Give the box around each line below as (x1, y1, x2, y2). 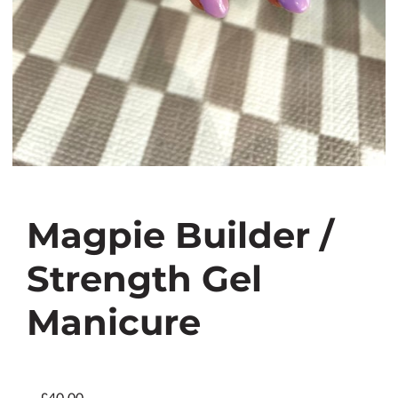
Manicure (27, 300, 201, 345)
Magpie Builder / (27, 213, 334, 258)
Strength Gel (27, 257, 262, 301)
